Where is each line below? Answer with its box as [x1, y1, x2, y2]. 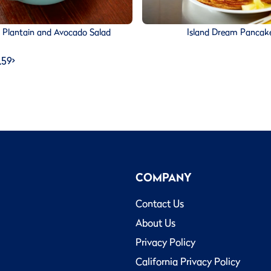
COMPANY [135, 169, 192, 186]
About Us [135, 215, 175, 230]
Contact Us [135, 196, 184, 211]
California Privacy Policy [135, 254, 240, 269]
